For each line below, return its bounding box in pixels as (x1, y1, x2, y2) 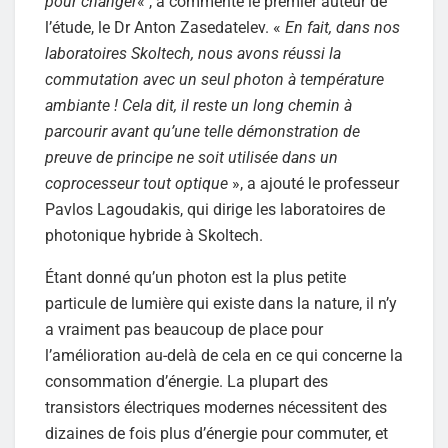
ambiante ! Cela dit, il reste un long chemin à (45, 96, 352, 116)
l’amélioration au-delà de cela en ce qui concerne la (45, 346, 403, 366)
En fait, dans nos (285, 18, 400, 38)
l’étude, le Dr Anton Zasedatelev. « (45, 18, 285, 38)
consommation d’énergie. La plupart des (45, 372, 328, 392)
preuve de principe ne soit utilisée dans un (45, 148, 338, 168)
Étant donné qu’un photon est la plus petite (45, 268, 346, 288)
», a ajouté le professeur (232, 174, 399, 194)
